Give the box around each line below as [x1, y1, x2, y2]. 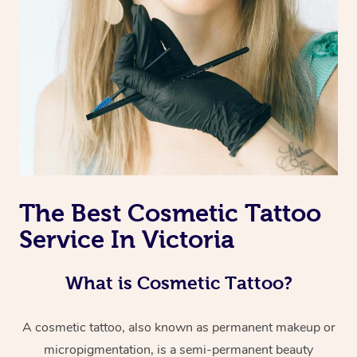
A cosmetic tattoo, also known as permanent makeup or [22, 319, 335, 337]
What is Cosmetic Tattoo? [65, 273, 292, 294]
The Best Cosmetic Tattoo [19, 199, 321, 227]
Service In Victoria [19, 226, 234, 253]
